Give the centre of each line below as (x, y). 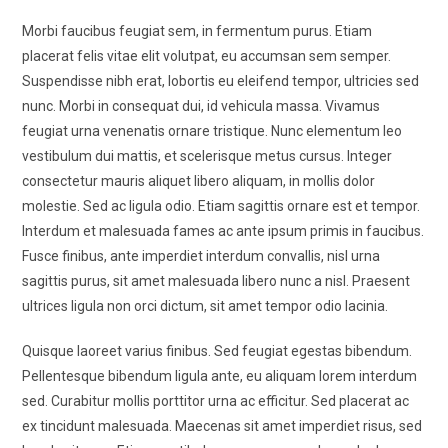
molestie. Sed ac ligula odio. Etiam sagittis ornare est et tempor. (221, 206)
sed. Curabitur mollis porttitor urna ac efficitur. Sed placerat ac (216, 401)
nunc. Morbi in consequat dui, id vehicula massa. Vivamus (201, 106)
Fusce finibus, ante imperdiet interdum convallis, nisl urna (201, 256)
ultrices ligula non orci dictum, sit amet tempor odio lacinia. (205, 306)
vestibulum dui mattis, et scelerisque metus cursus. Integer (207, 156)
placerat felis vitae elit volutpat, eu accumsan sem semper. (207, 56)
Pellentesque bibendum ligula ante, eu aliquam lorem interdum (220, 376)
